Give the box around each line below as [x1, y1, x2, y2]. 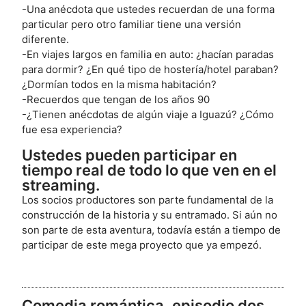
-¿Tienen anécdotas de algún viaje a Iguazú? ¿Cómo [22, 108, 275, 122]
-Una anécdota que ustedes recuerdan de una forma [22, 3, 275, 16]
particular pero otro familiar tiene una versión [22, 18, 242, 31]
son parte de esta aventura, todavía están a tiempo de [22, 223, 281, 237]
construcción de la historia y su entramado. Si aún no [22, 208, 278, 222]
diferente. [22, 33, 70, 46]
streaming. [22, 176, 100, 195]
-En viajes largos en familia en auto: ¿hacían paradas [22, 48, 275, 61]
